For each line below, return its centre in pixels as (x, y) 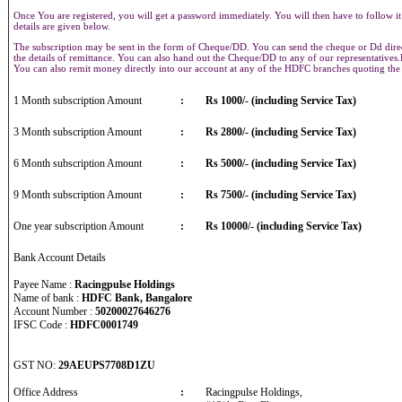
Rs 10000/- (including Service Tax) (284, 226)
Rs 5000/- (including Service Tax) (281, 163)
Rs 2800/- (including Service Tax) (281, 132)
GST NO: (36, 365)
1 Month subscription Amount (78, 100)
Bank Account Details (60, 258)
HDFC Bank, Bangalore (137, 298)
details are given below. (63, 26)
